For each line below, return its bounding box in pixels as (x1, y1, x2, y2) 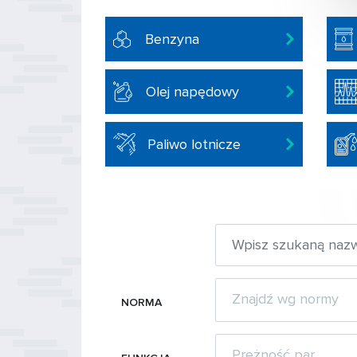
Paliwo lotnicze (147, 135, 241, 153)
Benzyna (145, 29, 199, 48)
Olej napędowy (146, 82, 239, 100)
